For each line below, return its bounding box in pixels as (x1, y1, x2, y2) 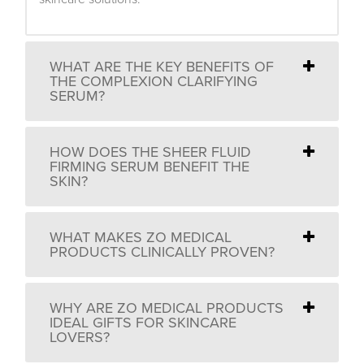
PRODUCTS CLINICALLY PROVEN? (50, 242, 275, 261)
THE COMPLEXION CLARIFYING (50, 71, 258, 90)
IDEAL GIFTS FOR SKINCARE (50, 313, 236, 331)
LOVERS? (50, 327, 110, 346)
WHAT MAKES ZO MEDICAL (50, 227, 232, 246)
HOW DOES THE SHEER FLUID (50, 142, 251, 161)
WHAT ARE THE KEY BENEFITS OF (50, 57, 274, 76)
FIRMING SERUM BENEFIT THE (50, 157, 249, 175)
